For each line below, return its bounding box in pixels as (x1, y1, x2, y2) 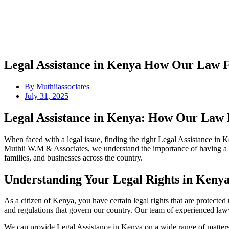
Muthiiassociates (34, 82, 89, 91)
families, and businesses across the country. (4, 153, 143, 162)
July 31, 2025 (25, 91, 68, 100)
